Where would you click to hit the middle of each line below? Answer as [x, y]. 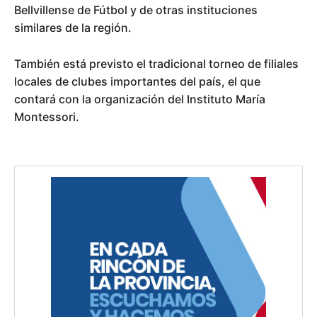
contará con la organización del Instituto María [140, 99]
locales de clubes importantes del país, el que [137, 81]
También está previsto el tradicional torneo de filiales [156, 63]
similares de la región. [73, 27]
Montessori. [47, 116]
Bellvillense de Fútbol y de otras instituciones [136, 10]
